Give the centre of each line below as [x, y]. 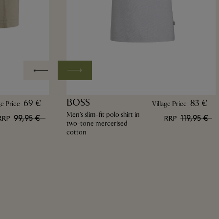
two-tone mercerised [97, 123]
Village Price [169, 104]
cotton [76, 132]
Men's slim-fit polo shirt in [103, 114]
